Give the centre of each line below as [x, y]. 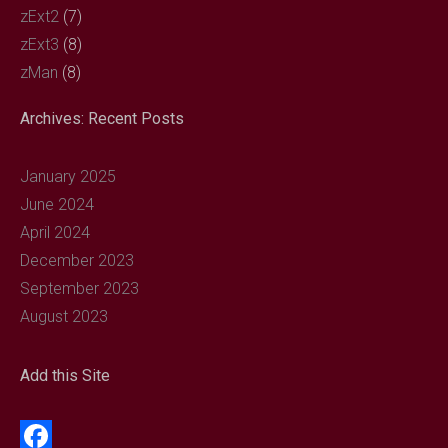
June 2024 [57, 204]
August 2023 [64, 316]
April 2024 [55, 232]
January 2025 [68, 176]
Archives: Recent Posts [102, 118]
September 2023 [79, 288]
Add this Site [65, 375]
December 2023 [77, 260]
